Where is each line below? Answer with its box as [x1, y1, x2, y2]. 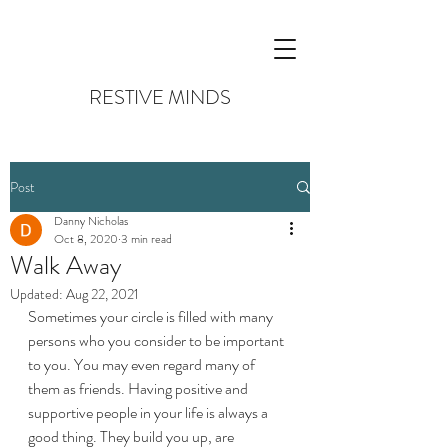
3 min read [121, 230, 172, 248]
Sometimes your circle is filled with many [28, 305, 276, 328]
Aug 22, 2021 [66, 284, 139, 304]
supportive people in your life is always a [28, 401, 271, 424]
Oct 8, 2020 [54, 230, 118, 248]
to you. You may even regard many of [28, 353, 258, 376]
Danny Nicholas [54, 212, 128, 230]
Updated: [10, 284, 66, 304]
